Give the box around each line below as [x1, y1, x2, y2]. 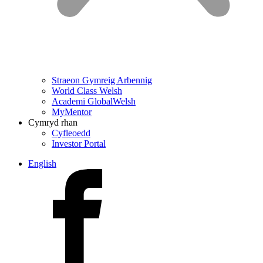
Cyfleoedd [52, 128, 90, 138]
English [28, 159, 56, 168]
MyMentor [52, 107, 92, 117]
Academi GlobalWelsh [52, 96, 136, 106]
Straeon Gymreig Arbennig [52, 75, 152, 85]
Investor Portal [52, 139, 106, 149]
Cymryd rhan [28, 117, 77, 127]
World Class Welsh [52, 86, 122, 96]
